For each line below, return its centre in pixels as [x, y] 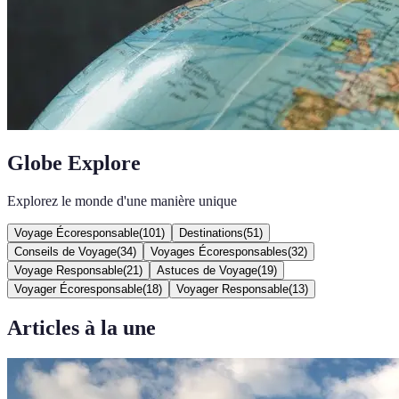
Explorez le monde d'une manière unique [122, 200]
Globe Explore [74, 163]
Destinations [211, 232]
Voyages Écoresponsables [219, 251]
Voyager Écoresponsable [78, 289]
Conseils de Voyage [65, 251]
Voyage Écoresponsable [77, 232]
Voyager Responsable [232, 289]
